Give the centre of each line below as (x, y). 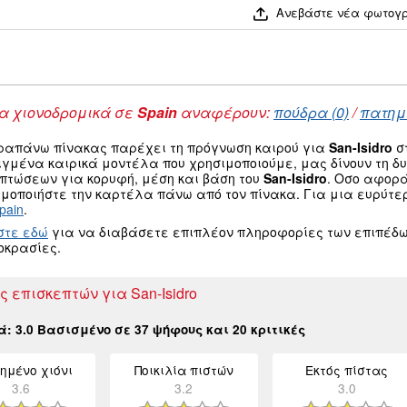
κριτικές (276, 330)
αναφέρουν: (225, 113)
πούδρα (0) (311, 113)
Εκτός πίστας (347, 370)
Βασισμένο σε (84, 330)
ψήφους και (191, 330)
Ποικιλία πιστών (184, 370)
